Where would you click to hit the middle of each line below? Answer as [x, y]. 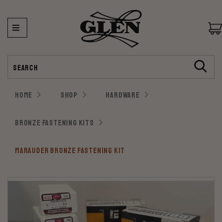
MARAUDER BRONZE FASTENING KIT [70, 150]
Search [17, 59]
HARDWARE [123, 95]
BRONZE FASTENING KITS [55, 123]
